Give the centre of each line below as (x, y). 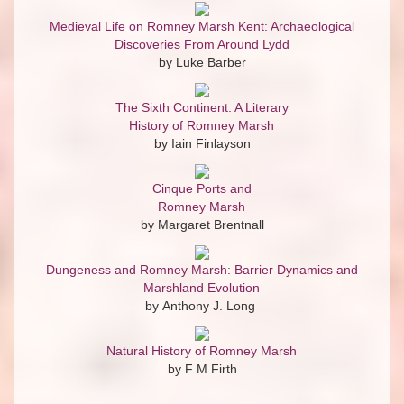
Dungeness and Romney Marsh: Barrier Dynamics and (202, 269)
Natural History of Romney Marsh (202, 350)
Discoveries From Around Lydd (202, 44)
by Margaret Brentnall (202, 224)
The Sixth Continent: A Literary (202, 107)
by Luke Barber (202, 62)
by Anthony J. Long (202, 305)
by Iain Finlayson (202, 143)
